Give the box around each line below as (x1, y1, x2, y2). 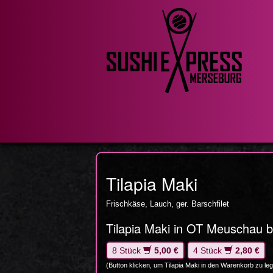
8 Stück (112, 246, 143, 255)
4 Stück (193, 246, 224, 255)
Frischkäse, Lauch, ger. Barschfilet (106, 199, 229, 208)
